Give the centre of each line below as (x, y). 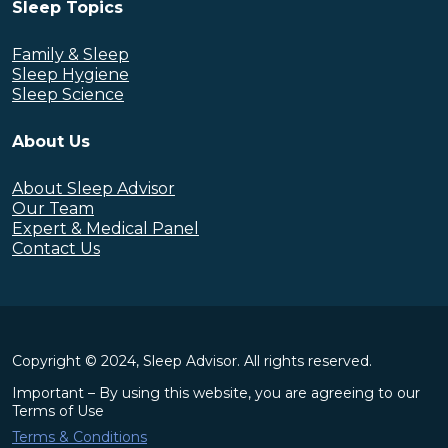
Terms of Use (58, 410)
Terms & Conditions (79, 436)
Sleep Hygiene (70, 75)
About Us (51, 141)
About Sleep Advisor (93, 188)
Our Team (53, 208)
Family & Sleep (70, 55)
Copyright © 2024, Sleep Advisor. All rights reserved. (192, 360)
